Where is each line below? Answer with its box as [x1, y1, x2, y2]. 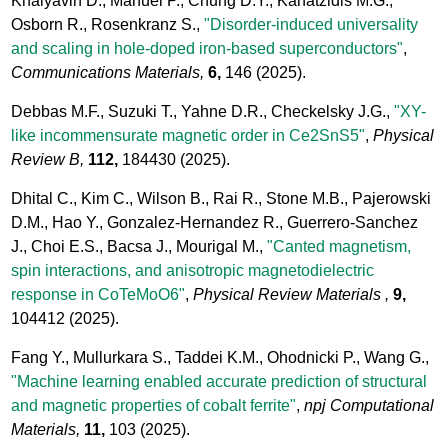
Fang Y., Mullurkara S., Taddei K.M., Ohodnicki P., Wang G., [11, 348, 430, 366]
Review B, [11, 150, 85, 168]
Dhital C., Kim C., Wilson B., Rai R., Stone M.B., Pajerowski [11, 189, 432, 207]
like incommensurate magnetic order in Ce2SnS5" [11, 126, 366, 144]
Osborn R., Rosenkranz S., [11, 15, 205, 33]
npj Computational [304, 396, 435, 414]
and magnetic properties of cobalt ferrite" [11, 396, 297, 414]
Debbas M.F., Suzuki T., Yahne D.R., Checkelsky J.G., [11, 102, 395, 120]
